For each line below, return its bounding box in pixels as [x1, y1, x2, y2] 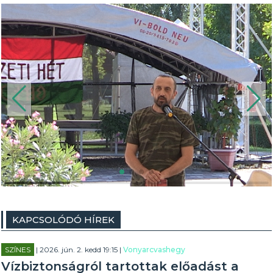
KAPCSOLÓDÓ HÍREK [12, 214, 115, 225]
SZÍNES [5, 245, 31, 254]
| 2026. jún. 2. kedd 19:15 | [34, 245, 124, 254]
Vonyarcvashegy [123, 245, 186, 254]
